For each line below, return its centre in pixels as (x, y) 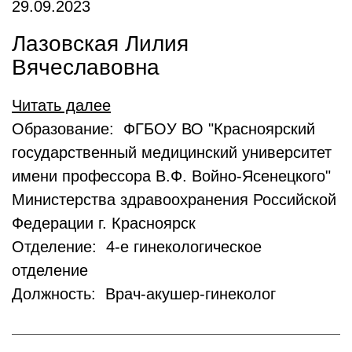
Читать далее (61, 105)
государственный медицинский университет (172, 152)
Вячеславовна (86, 67)
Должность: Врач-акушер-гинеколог (144, 294)
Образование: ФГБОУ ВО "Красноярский (163, 129)
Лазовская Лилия (100, 44)
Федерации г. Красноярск (104, 223)
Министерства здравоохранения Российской (174, 200)
